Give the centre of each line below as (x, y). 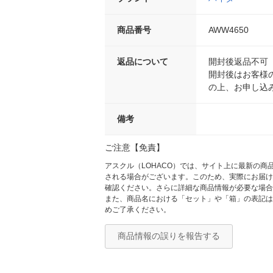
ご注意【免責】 (135, 147)
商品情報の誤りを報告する (169, 236)
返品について (143, 61)
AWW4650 (229, 30)
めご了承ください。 (138, 209)
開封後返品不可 (238, 61)
